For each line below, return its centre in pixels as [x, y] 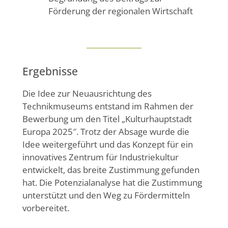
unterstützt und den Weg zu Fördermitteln [106, 195]
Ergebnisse [50, 72]
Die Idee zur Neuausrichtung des [87, 94]
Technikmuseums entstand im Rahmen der [108, 106]
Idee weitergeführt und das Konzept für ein [108, 145]
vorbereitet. [46, 208]
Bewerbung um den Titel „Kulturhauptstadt [107, 119]
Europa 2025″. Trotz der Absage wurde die [106, 132]
